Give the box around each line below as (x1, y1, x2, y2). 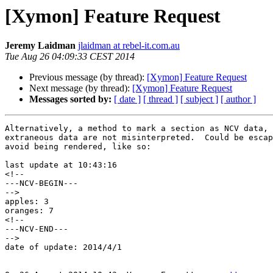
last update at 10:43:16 (5, 160, 117, 170)
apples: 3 (5, 197, 49, 207)
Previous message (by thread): (29, 72, 147, 83)
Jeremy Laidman (5, 40, 76, 51)
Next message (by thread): (29, 83, 132, 94)
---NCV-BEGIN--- (5, 179, 78, 188)
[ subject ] (180, 94, 218, 105)
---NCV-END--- (5, 224, 68, 234)
